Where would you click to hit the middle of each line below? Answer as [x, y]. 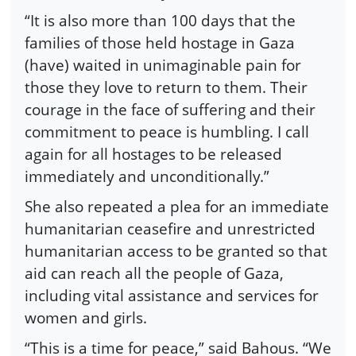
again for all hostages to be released [153, 154]
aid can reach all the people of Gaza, [154, 273]
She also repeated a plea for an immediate [177, 206]
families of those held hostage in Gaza [160, 43]
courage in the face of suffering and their [170, 110]
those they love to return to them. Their [166, 87]
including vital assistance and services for [172, 295]
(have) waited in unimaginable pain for [163, 65]
